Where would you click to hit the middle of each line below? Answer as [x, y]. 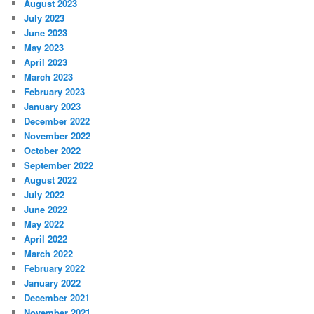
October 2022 [53, 150]
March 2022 [49, 253]
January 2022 [53, 282]
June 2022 [46, 209]
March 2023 [49, 76]
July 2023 [45, 18]
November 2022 [57, 135]
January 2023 [53, 106]
